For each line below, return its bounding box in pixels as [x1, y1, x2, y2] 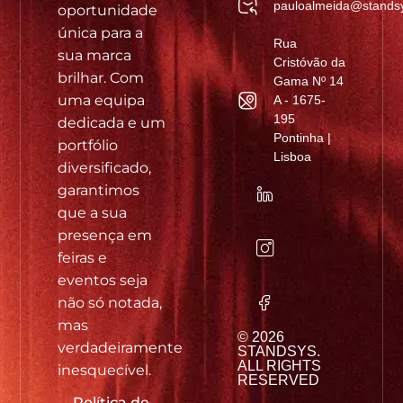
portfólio [57, 136, 118, 154]
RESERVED [237, 372, 320, 389]
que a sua [57, 203, 127, 221]
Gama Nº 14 [273, 73, 344, 88]
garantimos [57, 181, 139, 199]
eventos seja [57, 271, 148, 289]
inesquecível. [57, 361, 151, 379]
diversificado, [57, 158, 151, 176]
